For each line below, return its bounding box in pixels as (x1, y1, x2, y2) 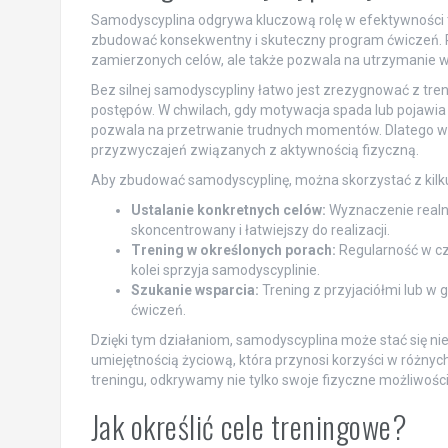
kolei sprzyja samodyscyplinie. (130, 261, 320, 278)
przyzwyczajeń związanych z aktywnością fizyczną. (90, 141, 419, 158)
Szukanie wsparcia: (130, 281, 259, 298)
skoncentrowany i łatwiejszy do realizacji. (130, 221, 390, 238)
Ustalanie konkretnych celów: (130, 201, 326, 218)
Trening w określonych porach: (130, 241, 336, 258)
